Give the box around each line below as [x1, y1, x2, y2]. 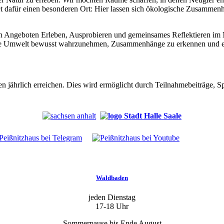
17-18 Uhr [95, 202, 128, 211]
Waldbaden [96, 174, 128, 182]
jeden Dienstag [88, 193, 135, 202]
